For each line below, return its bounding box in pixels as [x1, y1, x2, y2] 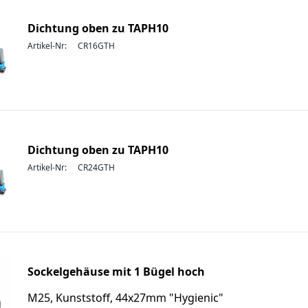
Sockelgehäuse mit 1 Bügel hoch [27, 264, 205, 279]
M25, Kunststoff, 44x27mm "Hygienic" [27, 290, 223, 305]
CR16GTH [78, 40, 115, 52]
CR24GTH [78, 162, 115, 173]
